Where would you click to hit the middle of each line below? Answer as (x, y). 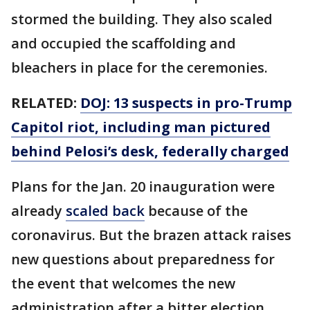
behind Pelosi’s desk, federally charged (150, 151)
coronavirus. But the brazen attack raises (151, 235)
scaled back (105, 211)
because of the (196, 211)
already (38, 211)
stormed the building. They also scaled (142, 19)
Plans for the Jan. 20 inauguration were (143, 186)
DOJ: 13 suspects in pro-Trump (186, 103)
